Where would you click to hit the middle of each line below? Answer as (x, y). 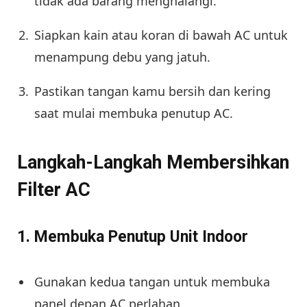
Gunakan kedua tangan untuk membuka (152, 281)
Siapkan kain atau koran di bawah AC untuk (161, 35)
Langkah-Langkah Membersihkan (153, 163)
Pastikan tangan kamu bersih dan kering (152, 91)
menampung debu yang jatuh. (122, 57)
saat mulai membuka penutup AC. (134, 113)
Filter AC (54, 190)
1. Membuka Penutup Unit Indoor (133, 236)
